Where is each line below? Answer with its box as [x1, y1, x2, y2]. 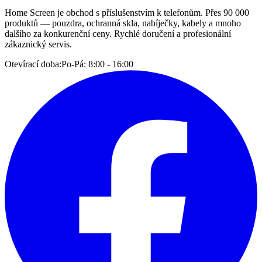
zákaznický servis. [5, 39, 72, 49]
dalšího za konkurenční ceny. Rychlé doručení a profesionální [5, 28, 231, 39]
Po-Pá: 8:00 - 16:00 [61, 58, 133, 69]
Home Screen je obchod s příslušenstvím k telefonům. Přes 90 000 [5, 7, 249, 18]
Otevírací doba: [5, 58, 61, 69]
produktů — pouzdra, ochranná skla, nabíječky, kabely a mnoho [5, 18, 241, 28]
